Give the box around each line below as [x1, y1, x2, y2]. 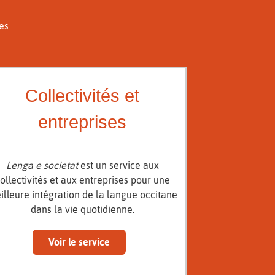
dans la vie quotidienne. [30, 203, 134, 215]
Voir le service [48, 236, 110, 248]
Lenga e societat [6, 159, 78, 171]
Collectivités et [25, 85, 140, 106]
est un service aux [77, 159, 159, 171]
